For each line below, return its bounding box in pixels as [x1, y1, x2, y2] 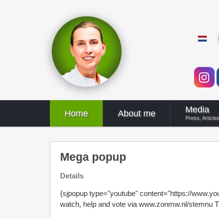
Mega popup [60, 151, 126, 163]
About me [118, 109, 155, 118]
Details [60, 172, 84, 180]
